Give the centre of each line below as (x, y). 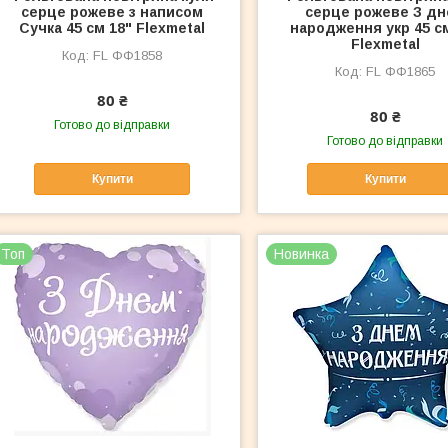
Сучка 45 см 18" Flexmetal (112, 27)
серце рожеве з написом (112, 11)
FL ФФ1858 (128, 55)
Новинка (302, 254)
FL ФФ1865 (401, 71)
